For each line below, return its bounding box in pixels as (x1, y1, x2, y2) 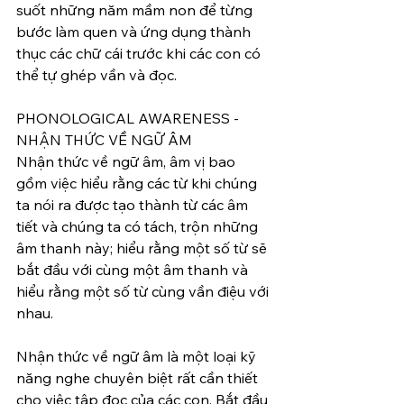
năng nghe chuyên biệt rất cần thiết (16, 369, 262, 387)
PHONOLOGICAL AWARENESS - (16, 109, 243, 127)
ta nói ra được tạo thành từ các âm (16, 196, 252, 214)
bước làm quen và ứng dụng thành (16, 23, 254, 41)
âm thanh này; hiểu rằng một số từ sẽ (16, 239, 271, 257)
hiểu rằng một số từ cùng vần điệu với (16, 282, 272, 300)
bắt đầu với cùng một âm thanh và (16, 261, 252, 279)
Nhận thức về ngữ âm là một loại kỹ (16, 347, 260, 365)
